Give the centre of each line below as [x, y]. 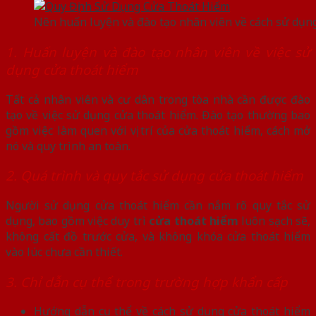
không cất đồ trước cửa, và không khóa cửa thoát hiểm [158, 237]
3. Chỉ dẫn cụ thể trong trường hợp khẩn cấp [147, 281]
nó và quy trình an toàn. [68, 146]
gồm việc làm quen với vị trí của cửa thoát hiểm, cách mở [158, 130]
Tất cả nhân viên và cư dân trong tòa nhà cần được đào [158, 99]
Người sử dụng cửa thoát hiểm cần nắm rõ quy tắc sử [158, 206]
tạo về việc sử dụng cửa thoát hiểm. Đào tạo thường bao [158, 115]
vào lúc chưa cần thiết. [64, 252]
